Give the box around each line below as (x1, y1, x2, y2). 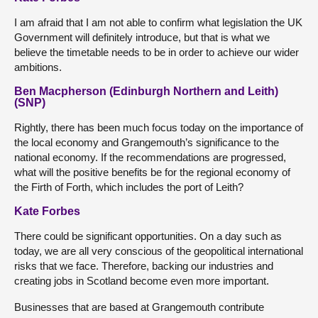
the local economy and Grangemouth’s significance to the (14, 136, 279, 148)
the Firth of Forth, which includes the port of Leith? (14, 180, 243, 193)
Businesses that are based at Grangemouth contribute (14, 300, 264, 313)
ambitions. (14, 60, 62, 73)
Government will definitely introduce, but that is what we (14, 31, 270, 43)
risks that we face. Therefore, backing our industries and (14, 259, 273, 272)
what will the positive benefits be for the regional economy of (14, 165, 290, 178)
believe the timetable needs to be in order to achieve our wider (14, 45, 299, 58)
